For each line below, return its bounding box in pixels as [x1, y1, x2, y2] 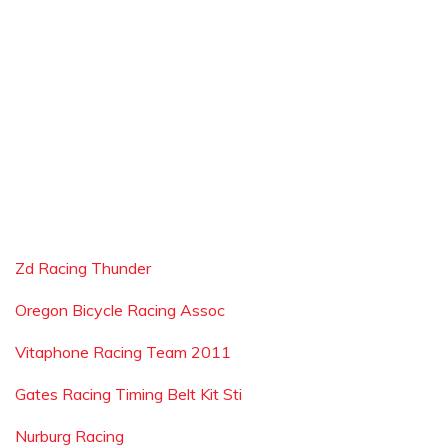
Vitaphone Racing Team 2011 [15, 342, 231, 362]
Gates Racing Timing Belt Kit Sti [15, 384, 242, 404]
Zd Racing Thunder [15, 258, 151, 278]
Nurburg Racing [15, 426, 124, 446]
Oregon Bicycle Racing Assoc [15, 300, 225, 320]
